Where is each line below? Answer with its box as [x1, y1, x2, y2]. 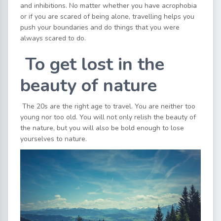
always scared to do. [20, 34, 86, 43]
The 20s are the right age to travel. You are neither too [22, 102, 195, 111]
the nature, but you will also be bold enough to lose [20, 123, 184, 133]
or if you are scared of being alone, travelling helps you [20, 12, 194, 22]
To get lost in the [25, 52, 164, 77]
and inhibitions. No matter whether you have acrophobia [20, 1, 197, 11]
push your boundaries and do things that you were [20, 23, 180, 33]
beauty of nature [20, 74, 157, 98]
